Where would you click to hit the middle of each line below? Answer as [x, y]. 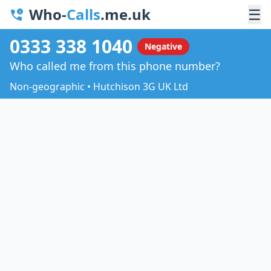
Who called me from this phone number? [115, 66]
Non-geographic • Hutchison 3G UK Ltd [99, 86]
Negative [163, 46]
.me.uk [126, 14]
